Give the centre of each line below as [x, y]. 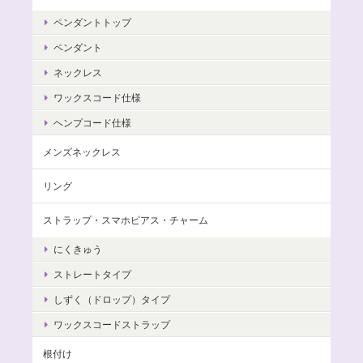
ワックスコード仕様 [97, 98]
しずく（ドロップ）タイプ [112, 300]
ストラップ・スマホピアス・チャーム [126, 220]
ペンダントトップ [92, 23]
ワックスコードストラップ [112, 325]
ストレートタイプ [92, 275]
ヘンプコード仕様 [92, 123]
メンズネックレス [82, 152]
